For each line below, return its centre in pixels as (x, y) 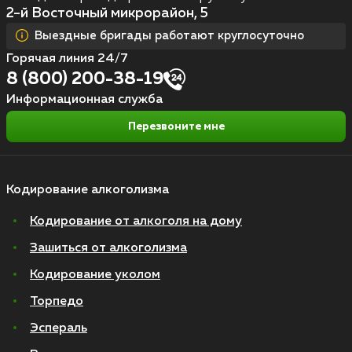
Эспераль (59, 329)
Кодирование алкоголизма (88, 191)
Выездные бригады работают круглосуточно (169, 36)
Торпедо (57, 302)
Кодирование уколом (95, 275)
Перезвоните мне (176, 127)
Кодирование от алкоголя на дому (136, 222)
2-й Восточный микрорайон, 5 (107, 14)
